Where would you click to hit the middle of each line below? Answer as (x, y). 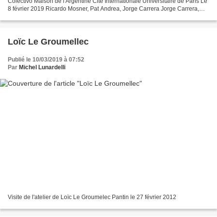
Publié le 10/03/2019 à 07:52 (46, 60)
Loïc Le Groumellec (48, 42)
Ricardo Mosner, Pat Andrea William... (57, 17)
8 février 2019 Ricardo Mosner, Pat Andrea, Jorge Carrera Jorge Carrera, (103, 9)
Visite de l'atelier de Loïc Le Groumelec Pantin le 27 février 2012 (92, 197)
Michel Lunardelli (42, 68)
